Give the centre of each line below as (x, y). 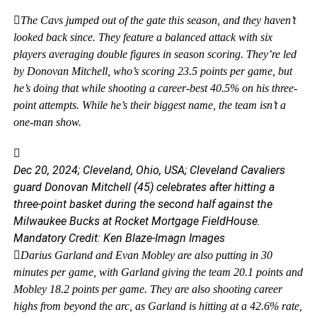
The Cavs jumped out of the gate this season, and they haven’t (158, 20)
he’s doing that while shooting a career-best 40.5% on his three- (155, 88)
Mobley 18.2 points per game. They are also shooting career (148, 289)
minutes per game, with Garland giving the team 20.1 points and (158, 272)
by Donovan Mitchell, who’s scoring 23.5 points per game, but (152, 71)
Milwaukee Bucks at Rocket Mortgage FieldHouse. (137, 221)
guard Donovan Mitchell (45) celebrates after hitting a (144, 187)
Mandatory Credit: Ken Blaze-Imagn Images (119, 238)
